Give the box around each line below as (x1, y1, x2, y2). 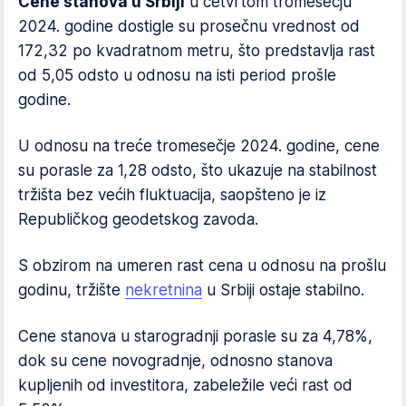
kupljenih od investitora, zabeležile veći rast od (18, 376, 353, 394)
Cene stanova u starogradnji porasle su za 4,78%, (18, 327, 372, 345)
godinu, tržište (18, 281, 125, 299)
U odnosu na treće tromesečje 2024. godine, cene (18, 137, 380, 155)
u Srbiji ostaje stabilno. (202, 281, 364, 299)
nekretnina (125, 281, 202, 299)
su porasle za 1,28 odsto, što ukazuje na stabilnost (18, 161, 377, 179)
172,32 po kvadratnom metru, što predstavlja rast (18, 42, 375, 60)
